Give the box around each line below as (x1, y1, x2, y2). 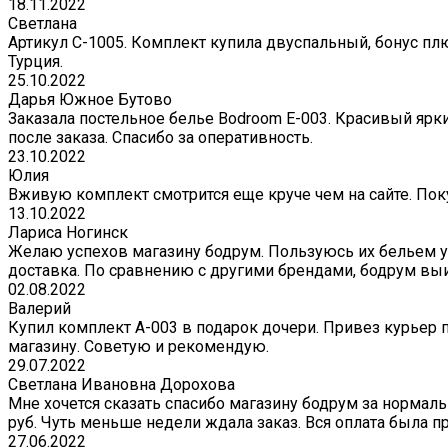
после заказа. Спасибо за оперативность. (8, 128, 313, 148)
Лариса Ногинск (8, 223, 128, 243)
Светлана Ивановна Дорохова (8, 375, 235, 395)
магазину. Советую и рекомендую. (8, 337, 269, 357)
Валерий (8, 299, 71, 319)
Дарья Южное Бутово (8, 90, 172, 110)
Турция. (8, 52, 63, 72)
